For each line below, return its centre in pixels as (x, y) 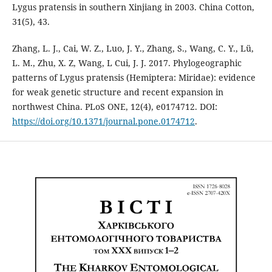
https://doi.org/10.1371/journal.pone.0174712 (103, 121)
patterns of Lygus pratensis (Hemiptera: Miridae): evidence (134, 77)
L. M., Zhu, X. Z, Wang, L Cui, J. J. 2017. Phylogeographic (127, 63)
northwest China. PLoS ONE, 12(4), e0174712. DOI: (114, 106)
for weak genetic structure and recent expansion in (117, 92)
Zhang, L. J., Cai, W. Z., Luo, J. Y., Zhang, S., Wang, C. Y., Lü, (133, 48)
